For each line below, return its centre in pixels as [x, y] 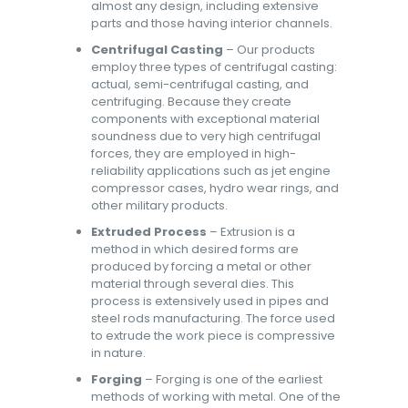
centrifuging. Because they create [191, 101]
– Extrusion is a [250, 231]
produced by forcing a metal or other [201, 266]
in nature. [118, 352]
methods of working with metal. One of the [215, 396]
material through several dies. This [192, 283]
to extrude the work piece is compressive [213, 335]
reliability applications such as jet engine [210, 170]
